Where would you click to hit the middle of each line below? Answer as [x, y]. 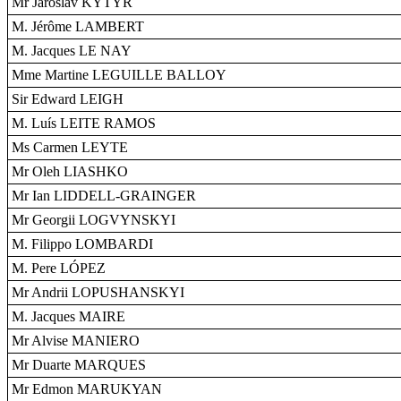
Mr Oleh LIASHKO [70, 171]
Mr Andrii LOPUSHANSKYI [98, 292]
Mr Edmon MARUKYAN [87, 389]
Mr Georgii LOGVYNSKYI [94, 220]
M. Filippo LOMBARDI [82, 244]
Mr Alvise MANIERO [76, 341]
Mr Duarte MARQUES [79, 365]
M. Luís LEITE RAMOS [84, 123]
